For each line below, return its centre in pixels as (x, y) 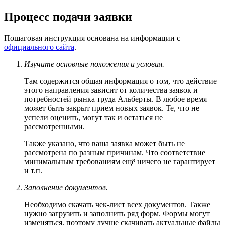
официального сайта (39, 47)
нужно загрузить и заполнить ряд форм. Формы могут (117, 214)
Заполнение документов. (66, 188)
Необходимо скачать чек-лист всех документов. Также (117, 205)
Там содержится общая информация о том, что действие (121, 81)
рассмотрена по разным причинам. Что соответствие (115, 153)
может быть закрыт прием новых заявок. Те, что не (112, 108)
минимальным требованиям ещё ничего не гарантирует (120, 162)
